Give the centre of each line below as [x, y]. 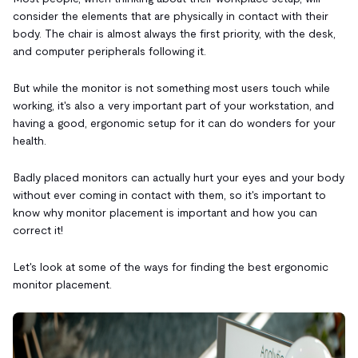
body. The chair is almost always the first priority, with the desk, [174, 33]
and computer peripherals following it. [109, 51]
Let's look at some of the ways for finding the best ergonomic [171, 267]
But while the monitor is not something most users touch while [171, 88]
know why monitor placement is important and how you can [165, 212]
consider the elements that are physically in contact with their [171, 16]
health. [30, 140]
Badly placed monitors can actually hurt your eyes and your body [179, 177]
